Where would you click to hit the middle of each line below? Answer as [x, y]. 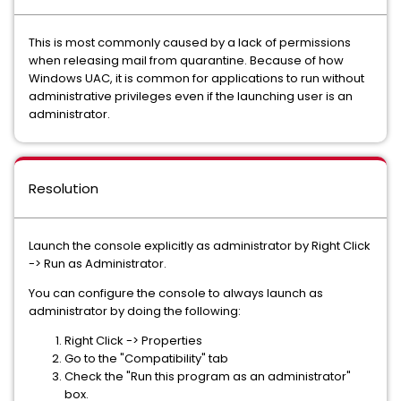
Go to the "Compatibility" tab [146, 358]
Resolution [64, 188]
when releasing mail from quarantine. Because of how [186, 60]
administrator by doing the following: [135, 311]
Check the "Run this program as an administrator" [208, 376]
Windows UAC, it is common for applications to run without [196, 78]
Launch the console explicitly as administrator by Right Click [200, 246]
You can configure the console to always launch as [176, 293]
